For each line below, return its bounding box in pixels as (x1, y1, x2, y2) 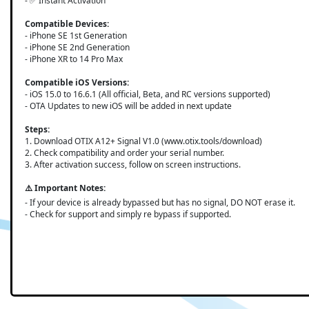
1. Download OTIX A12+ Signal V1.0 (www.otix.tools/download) (24, 134, 262, 147)
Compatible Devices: (24, 17, 109, 30)
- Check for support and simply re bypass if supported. (24, 208, 231, 220)
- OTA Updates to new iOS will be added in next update (24, 99, 232, 112)
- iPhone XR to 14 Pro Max (24, 52, 123, 65)
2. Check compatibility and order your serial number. (24, 146, 224, 159)
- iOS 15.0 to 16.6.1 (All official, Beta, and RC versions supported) (24, 88, 270, 100)
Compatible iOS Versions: (24, 76, 129, 88)
